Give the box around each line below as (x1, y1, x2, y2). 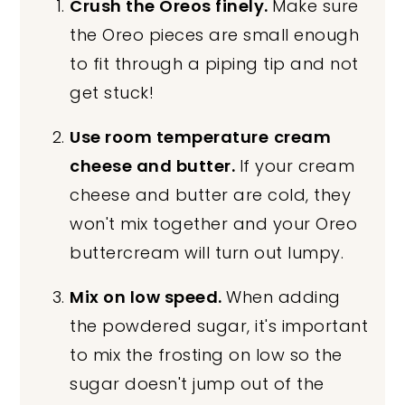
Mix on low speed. (70, 285, 227, 308)
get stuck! (70, 80, 155, 104)
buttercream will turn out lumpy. (70, 240, 344, 264)
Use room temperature (70, 125, 269, 148)
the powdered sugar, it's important (70, 314, 369, 337)
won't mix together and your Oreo (70, 212, 358, 235)
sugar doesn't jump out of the (70, 372, 325, 395)
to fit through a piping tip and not (70, 52, 359, 75)
